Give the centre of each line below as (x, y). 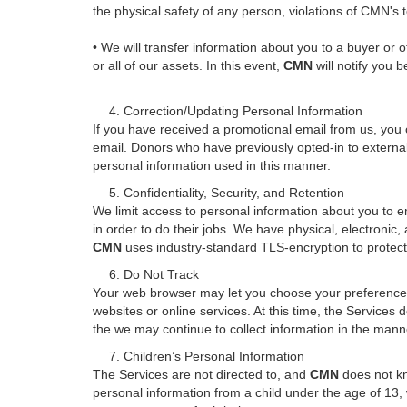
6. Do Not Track (146, 274)
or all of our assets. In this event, (188, 65)
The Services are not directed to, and (201, 374)
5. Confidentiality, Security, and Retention (218, 193)
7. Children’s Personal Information (199, 356)
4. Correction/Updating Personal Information (228, 111)
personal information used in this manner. (212, 165)
